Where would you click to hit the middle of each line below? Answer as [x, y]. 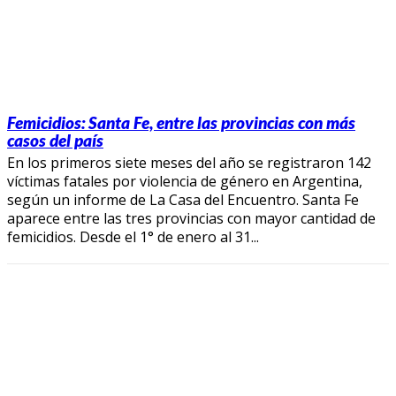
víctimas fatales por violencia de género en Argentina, [185, 181]
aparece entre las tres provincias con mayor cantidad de [191, 218]
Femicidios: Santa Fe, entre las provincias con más [181, 122]
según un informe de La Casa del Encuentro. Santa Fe [183, 199]
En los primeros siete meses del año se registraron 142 [189, 162]
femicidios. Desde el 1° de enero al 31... [133, 236]
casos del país [55, 140]
